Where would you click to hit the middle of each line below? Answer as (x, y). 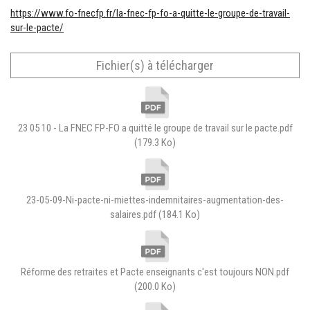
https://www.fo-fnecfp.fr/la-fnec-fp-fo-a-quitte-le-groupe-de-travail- (150, 13)
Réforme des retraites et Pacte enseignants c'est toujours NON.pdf (155, 272)
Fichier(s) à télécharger (155, 65)
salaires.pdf (134, 214)
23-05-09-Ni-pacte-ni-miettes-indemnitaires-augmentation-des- (155, 200)
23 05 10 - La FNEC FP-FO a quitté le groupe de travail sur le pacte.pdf (155, 128)
